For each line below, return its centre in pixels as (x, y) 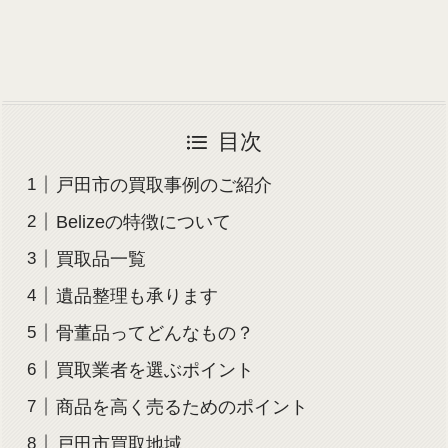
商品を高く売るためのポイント (181, 406)
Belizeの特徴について (143, 221)
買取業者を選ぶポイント (154, 369)
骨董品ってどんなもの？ (154, 332)
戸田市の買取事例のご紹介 (172, 184)
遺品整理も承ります (136, 295)
